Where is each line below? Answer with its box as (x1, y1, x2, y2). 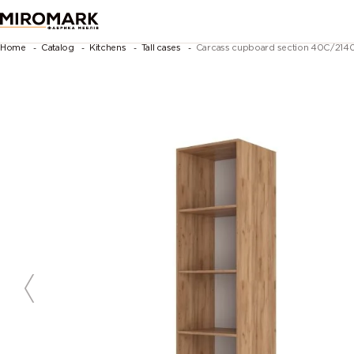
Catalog (40, 43, 74, 52)
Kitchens (88, 43, 126, 52)
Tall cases (141, 43, 181, 52)
